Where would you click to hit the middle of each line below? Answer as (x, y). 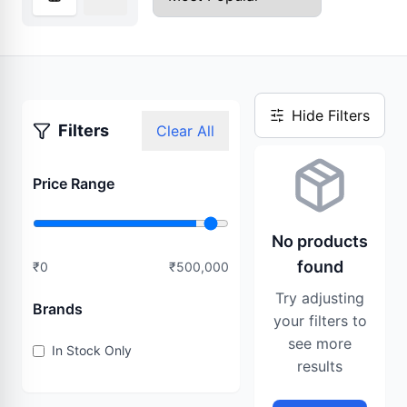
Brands (58, 309)
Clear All (185, 131)
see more (320, 343)
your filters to (320, 321)
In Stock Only (92, 350)
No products (320, 241)
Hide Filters (331, 115)
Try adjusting (320, 298)
